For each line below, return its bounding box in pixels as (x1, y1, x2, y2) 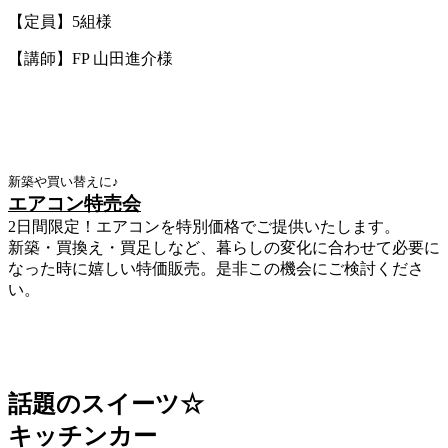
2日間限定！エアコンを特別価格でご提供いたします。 (8, 217, 400, 235)
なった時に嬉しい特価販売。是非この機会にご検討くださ (8, 259, 424, 277)
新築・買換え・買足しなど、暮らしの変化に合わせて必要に (8, 238, 440, 256)
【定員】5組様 (8, 12, 112, 30)
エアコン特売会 (8, 192, 141, 214)
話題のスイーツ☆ (8, 391, 204, 418)
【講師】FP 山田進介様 (8, 49, 173, 67)
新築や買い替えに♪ (8, 173, 119, 189)
